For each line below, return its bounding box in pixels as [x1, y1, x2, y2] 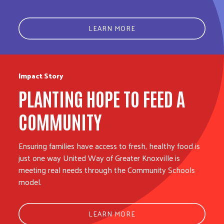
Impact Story [18, 69, 64, 82]
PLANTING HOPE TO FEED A [18, 85, 185, 110]
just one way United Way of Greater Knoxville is [18, 150, 180, 165]
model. [18, 174, 42, 189]
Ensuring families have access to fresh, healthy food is [18, 138, 200, 153]
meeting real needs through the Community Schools [18, 162, 195, 177]
